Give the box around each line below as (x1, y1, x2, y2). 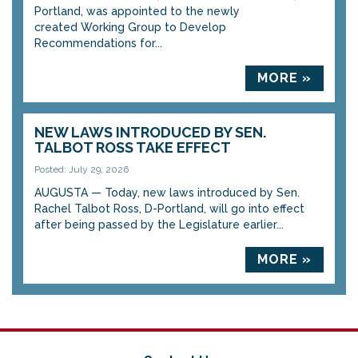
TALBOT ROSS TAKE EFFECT (34, 139, 231, 156)
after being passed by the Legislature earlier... (34, 218, 284, 231)
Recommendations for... (34, 37, 162, 50)
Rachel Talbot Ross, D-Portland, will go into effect (34, 202, 304, 215)
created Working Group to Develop (34, 21, 226, 34)
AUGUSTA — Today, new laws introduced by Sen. (34, 186, 300, 199)
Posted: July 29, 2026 (34, 164, 129, 175)
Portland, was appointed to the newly (34, 5, 240, 18)
